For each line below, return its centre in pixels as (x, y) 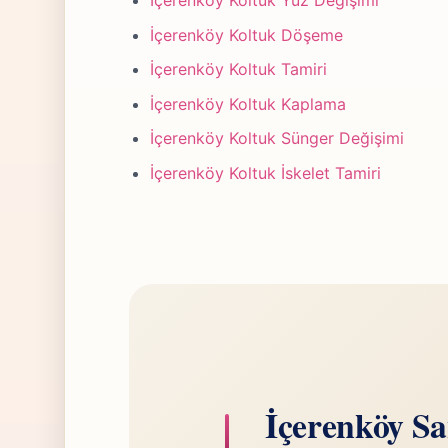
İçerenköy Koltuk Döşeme (246, 34)
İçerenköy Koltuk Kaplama (247, 103)
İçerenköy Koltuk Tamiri (238, 69)
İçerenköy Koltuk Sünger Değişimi (276, 138)
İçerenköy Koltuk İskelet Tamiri (265, 173)
